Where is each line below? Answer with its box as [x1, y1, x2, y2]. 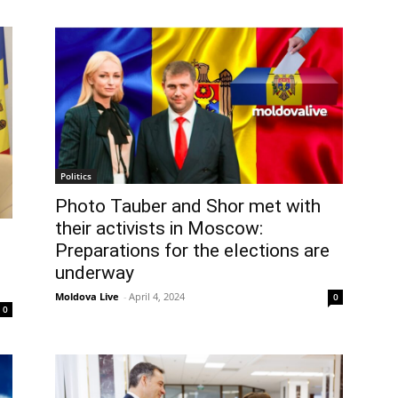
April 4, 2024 [129, 289, 185, 303]
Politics [60, 169, 92, 182]
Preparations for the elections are [55, 239, 330, 261]
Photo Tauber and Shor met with [55, 195, 321, 217]
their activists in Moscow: [55, 217, 263, 239]
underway [55, 261, 134, 283]
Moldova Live [55, 289, 119, 303]
